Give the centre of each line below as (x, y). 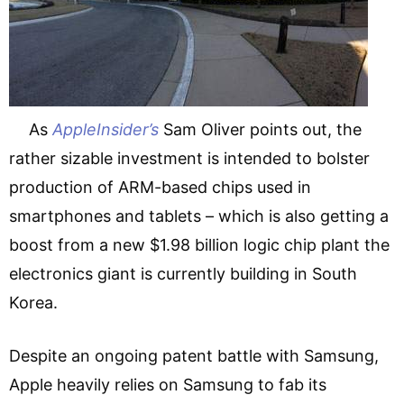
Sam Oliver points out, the (260, 129)
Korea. (46, 302)
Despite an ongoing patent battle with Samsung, (194, 355)
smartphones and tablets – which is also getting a (199, 216)
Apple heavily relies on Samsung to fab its (168, 384)
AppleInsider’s (106, 129)
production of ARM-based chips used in (160, 187)
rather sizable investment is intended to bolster (189, 158)
